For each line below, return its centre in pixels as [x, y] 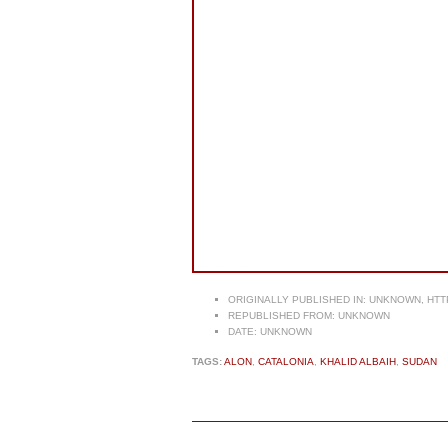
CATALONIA [286, 362]
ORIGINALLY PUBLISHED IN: [297, 300]
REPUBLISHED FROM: [281, 316]
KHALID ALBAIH [358, 362]
